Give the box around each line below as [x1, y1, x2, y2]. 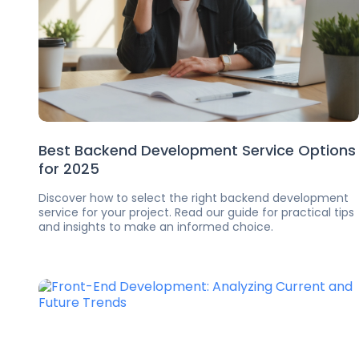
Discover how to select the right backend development [38, 190, 349, 206]
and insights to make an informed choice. [38, 219, 273, 235]
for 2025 [38, 159, 99, 179]
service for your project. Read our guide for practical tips [38, 204, 354, 220]
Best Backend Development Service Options [38, 140, 356, 160]
